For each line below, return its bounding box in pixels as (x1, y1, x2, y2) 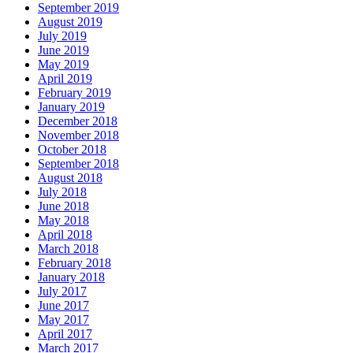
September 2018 (38, 157, 119, 171)
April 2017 (38, 327, 92, 341)
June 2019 (38, 43, 89, 58)
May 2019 (38, 58, 89, 72)
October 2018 (38, 143, 106, 157)
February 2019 (38, 86, 111, 100)
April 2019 (38, 72, 92, 86)
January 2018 (38, 270, 105, 284)
